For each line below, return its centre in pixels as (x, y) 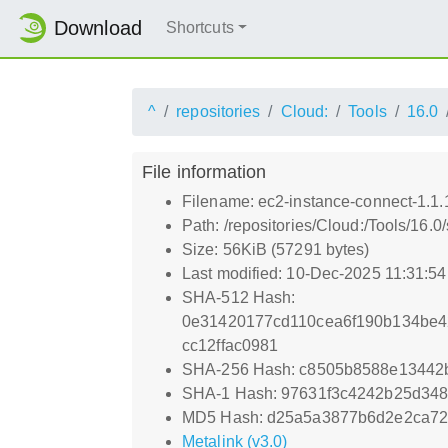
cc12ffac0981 (230, 345)
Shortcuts (199, 28)
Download (98, 28)
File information (204, 171)
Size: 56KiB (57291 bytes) (276, 249)
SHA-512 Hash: (239, 297)
